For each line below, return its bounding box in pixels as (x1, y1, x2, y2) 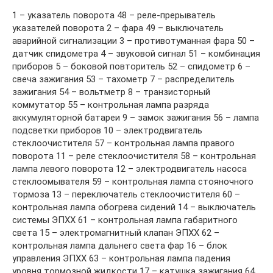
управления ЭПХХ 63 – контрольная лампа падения (12, 252, 230, 264)
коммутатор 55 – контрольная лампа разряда (12, 99, 209, 110)
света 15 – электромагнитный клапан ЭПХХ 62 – (12, 227, 219, 238)
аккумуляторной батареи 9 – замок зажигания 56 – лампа (12, 112, 259, 123)
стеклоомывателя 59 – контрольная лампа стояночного (12, 175, 253, 187)
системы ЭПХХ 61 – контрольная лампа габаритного (12, 214, 238, 225)
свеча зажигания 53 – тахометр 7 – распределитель (12, 73, 235, 85)
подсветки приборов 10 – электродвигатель (12, 124, 202, 136)
